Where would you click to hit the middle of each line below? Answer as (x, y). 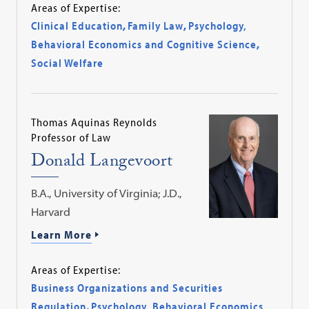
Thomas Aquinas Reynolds (94, 122)
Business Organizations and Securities (127, 287)
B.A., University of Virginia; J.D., (107, 193)
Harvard (51, 212)
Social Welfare (68, 63)
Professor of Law (71, 138)
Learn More (62, 235)
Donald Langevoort (102, 163)
